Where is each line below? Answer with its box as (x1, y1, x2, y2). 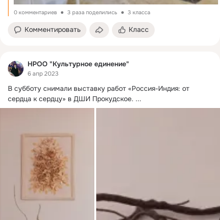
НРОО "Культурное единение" (27, 59, 129, 68)
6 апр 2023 (27, 70, 58, 78)
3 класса (128, 8, 150, 16)
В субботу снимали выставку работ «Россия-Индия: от (8, 84, 190, 93)
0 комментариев (14, 8, 57, 16)
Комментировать (25, 25, 81, 34)
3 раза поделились (67, 8, 117, 16)
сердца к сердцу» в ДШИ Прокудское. (8, 94, 134, 104)
